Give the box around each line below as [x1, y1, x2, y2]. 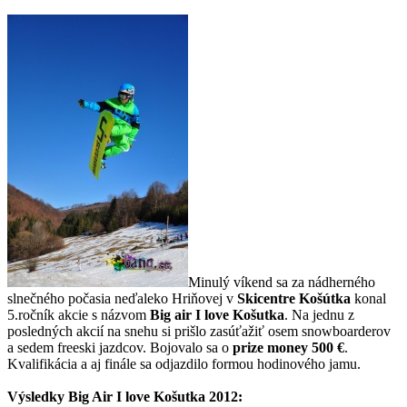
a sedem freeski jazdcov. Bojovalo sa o [7, 339, 233, 355]
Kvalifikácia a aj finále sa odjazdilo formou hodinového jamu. [7, 355, 361, 372]
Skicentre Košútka [233, 290, 351, 306]
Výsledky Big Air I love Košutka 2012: [7, 388, 243, 404]
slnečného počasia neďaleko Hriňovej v [7, 290, 233, 306]
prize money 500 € [233, 339, 344, 355]
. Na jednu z [284, 306, 354, 323]
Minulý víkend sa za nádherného [188, 273, 375, 290]
